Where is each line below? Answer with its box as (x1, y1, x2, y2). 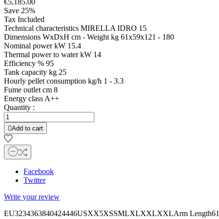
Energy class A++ (4, 94, 59, 103)
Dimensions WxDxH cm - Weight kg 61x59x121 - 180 (4, 33, 174, 42)
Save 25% (4, 6, 35, 15)
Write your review (4, 193, 60, 201)
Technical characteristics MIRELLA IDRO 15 (4, 24, 147, 33)
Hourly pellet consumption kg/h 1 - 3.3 (4, 77, 124, 86)
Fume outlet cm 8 (4, 86, 58, 94)
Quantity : (4, 103, 35, 112)
